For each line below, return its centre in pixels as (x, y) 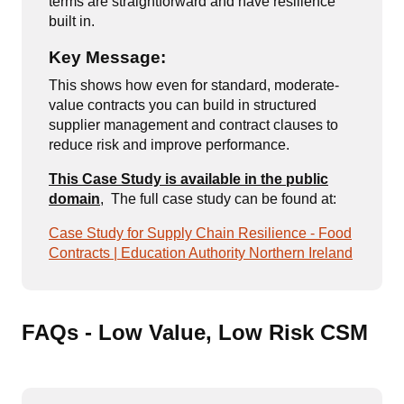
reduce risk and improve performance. (169, 145)
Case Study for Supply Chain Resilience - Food (200, 233)
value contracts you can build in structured (183, 105)
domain (74, 199)
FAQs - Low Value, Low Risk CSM (195, 332)
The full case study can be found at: (220, 199)
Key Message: (110, 57)
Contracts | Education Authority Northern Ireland (201, 253)
